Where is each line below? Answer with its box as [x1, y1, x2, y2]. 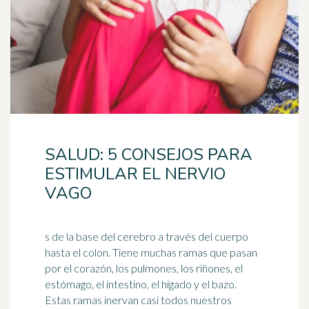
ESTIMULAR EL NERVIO [45, 163, 226, 185]
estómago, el [45, 277, 106, 290]
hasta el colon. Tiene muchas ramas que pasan [45, 246, 112, 259]
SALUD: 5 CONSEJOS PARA [45, 143, 252, 166]
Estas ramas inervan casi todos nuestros [45, 293, 232, 306]
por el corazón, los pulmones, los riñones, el [45, 261, 243, 275]
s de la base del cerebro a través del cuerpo [45, 230, 248, 243]
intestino [106, 277, 147, 290]
